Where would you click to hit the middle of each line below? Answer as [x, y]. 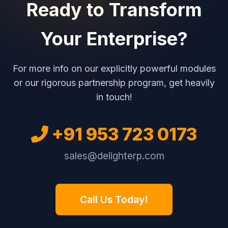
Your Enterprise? [114, 38]
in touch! [114, 97]
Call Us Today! [114, 199]
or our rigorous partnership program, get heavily [114, 82]
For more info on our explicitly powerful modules [114, 68]
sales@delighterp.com [114, 155]
